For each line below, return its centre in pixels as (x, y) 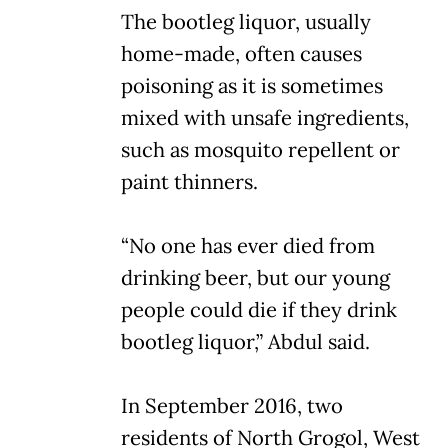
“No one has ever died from (248, 245)
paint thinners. (189, 181)
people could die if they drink (259, 309)
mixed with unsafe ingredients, (265, 117)
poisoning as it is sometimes (252, 85)
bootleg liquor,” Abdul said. (245, 341)
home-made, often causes (241, 53)
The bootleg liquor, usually (246, 21)
